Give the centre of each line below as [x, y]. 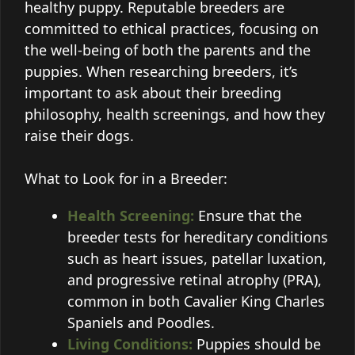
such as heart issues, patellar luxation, [197, 258]
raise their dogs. [79, 135]
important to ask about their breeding [153, 92]
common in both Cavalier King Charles [196, 301]
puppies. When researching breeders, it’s [161, 71]
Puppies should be [257, 344]
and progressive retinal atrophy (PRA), [195, 279]
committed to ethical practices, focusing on [172, 28]
